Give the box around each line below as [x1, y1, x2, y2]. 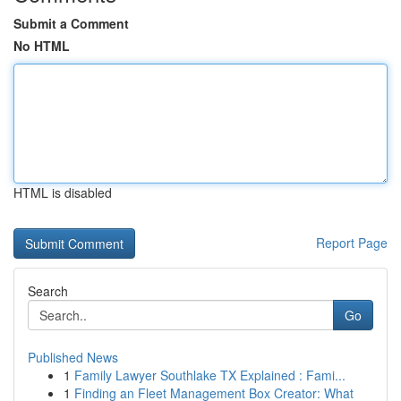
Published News [28, 348, 118, 366]
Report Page [316, 234, 388, 252]
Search [28, 282, 68, 300]
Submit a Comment [13, 14, 129, 32]
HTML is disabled [13, 183, 112, 201]
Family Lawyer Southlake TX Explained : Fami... [74, 366, 346, 384]
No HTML [13, 37, 70, 55]
